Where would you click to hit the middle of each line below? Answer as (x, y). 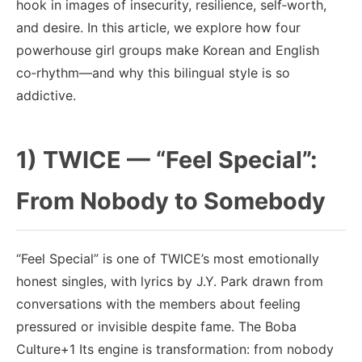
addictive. (46, 95)
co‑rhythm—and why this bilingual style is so (153, 73)
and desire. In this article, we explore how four (158, 27)
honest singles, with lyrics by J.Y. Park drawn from (170, 281)
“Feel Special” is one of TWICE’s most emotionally (168, 259)
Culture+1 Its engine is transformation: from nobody (175, 349)
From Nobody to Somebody (171, 201)
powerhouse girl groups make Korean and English (168, 50)
